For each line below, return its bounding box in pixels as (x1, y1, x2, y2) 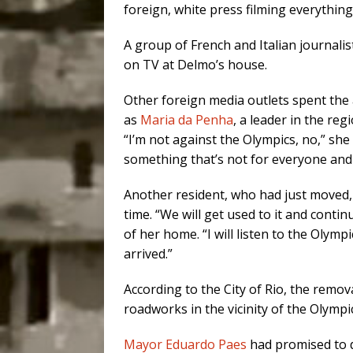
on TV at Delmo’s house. (124, 56, 267, 74)
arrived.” (124, 245, 173, 263)
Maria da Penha (140, 111, 233, 129)
